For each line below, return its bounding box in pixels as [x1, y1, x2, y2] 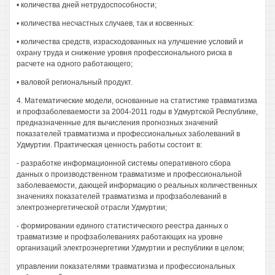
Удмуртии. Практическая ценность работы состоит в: [17, 141, 202, 149]
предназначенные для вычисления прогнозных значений [17, 118, 218, 127]
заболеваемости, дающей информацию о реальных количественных [17, 181, 257, 190]
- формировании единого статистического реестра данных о [17, 222, 228, 230]
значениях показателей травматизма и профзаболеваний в [17, 192, 227, 201]
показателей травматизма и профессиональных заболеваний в [17, 130, 240, 138]
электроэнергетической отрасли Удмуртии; [17, 203, 167, 212]
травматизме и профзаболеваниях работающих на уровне [17, 233, 223, 241]
